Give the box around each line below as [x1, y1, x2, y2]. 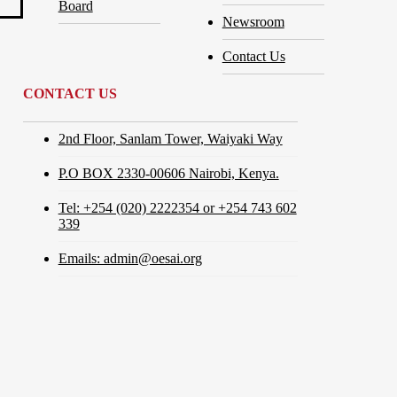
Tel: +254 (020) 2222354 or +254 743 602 [58, 199, 297, 215]
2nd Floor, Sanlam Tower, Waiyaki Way [58, 130, 283, 146]
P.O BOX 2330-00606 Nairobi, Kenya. [58, 165, 279, 181]
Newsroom [222, 13, 284, 29]
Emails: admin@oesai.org [58, 250, 202, 266]
